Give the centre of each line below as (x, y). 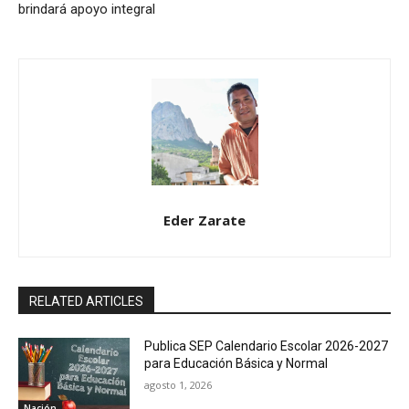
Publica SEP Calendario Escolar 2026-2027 (267, 346)
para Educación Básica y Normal (236, 364)
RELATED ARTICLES (86, 302)
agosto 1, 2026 (178, 385)
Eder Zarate (204, 220)
